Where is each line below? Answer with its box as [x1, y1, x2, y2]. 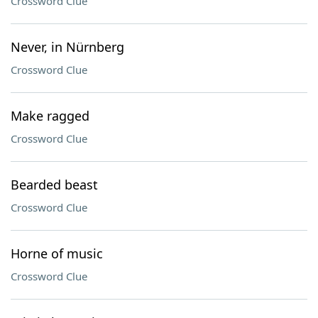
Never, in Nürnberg [11, 38, 124, 55]
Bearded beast [11, 176, 98, 193]
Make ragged [11, 107, 89, 124]
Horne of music [11, 245, 103, 262]
